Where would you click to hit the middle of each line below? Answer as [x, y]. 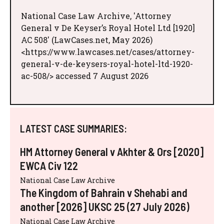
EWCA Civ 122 [49, 165]
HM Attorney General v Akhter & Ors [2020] [112, 151]
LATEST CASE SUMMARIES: [73, 128]
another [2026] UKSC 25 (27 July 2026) [105, 206]
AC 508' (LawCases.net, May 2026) [87, 39]
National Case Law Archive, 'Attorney [96, 15]
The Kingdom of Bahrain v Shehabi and [104, 192]
